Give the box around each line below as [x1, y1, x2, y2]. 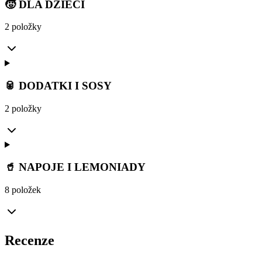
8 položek [5, 185, 41, 195]
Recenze [5, 233, 54, 249]
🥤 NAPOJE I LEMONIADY [5, 161, 146, 174]
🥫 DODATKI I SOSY [5, 80, 112, 92]
